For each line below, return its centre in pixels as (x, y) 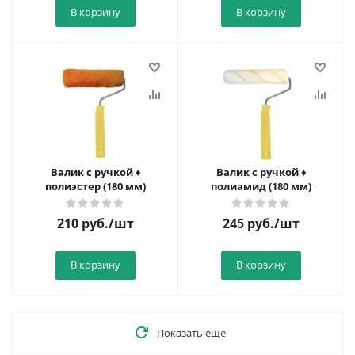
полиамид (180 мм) (261, 186)
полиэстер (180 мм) (95, 186)
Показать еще (191, 333)
